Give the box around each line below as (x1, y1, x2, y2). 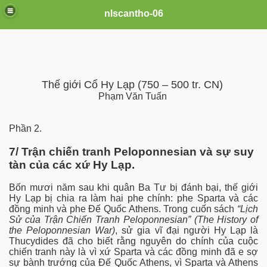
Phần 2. (9, 123, 42, 133)
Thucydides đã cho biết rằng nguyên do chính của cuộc (9, 236, 258, 247)
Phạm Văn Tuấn (98, 91, 169, 101)
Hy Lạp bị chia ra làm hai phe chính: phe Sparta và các (9, 193, 258, 204)
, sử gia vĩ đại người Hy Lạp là (115, 225, 259, 236)
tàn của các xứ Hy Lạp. (9, 158, 135, 171)
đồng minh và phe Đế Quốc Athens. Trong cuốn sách (9, 204, 237, 215)
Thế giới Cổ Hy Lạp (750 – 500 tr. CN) (42, 79, 223, 91)
